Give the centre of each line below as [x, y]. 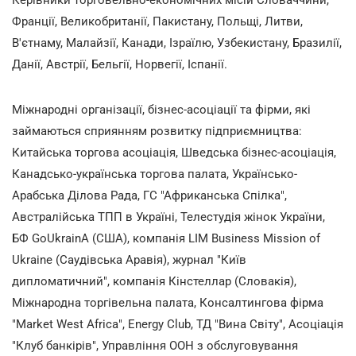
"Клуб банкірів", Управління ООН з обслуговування [155, 345]
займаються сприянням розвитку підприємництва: [157, 131]
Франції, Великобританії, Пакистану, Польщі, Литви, [157, 21]
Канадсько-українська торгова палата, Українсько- [155, 174]
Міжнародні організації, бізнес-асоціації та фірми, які [161, 109]
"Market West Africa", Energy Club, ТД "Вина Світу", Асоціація [178, 324]
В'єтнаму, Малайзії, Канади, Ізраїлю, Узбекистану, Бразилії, [177, 43]
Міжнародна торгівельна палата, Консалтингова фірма [168, 302]
